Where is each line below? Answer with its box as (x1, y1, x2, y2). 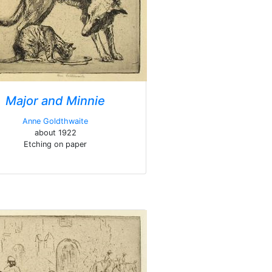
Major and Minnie (5, 93, 105, 108)
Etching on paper (24, 140, 87, 149)
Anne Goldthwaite (22, 117, 88, 126)
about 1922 (34, 128, 76, 137)
